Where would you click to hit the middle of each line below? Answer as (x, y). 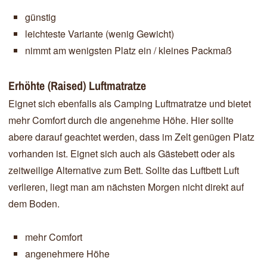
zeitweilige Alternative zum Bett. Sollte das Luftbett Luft (124, 170)
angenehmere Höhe (67, 253)
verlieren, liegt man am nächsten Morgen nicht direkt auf (126, 187)
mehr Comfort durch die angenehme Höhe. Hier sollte (121, 120)
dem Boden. (34, 203)
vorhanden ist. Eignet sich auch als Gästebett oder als (122, 153)
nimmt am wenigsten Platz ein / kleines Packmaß (128, 50)
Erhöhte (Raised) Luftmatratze (77, 85)
